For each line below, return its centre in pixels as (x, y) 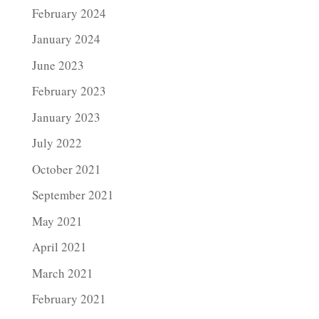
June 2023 (58, 65)
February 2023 (69, 91)
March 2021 (62, 273)
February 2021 (69, 299)
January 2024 (66, 39)
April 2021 (59, 247)
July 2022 (57, 143)
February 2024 (69, 13)
